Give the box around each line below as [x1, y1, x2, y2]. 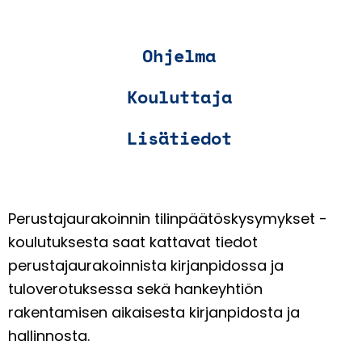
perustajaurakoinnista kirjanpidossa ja [8, 255, 284, 276]
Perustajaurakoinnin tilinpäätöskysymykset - [8, 208, 327, 229]
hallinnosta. [8, 325, 90, 346]
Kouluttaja [126, 82, 232, 110]
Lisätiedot [126, 124, 232, 151]
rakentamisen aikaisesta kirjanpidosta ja [8, 301, 300, 322]
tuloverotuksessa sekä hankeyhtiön [8, 278, 263, 299]
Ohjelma [142, 41, 216, 69]
